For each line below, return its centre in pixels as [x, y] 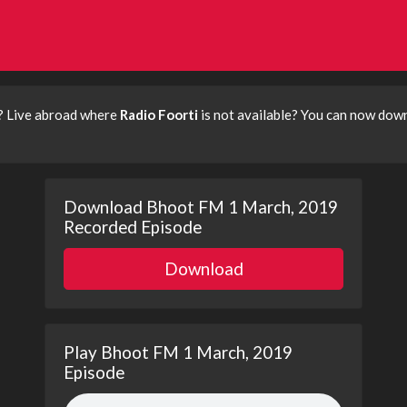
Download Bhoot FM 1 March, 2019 [201, 207]
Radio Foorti [159, 114]
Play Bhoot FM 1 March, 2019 [178, 352]
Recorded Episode [133, 227]
